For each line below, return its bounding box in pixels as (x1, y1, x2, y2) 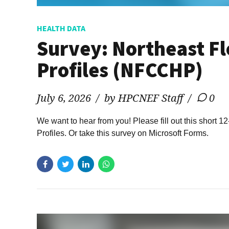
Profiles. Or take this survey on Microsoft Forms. (37, 129, 209, 138)
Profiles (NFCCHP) (37, 57, 203, 83)
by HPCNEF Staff (104, 91, 183, 105)
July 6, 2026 (37, 91, 91, 105)
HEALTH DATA (37, 23, 85, 33)
